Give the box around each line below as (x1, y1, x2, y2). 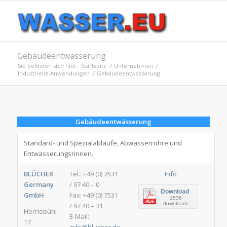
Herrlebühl (23, 207, 57, 216)
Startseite (81, 62, 107, 69)
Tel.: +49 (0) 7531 (69, 169, 118, 179)
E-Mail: (69, 212, 89, 221)
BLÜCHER (23, 169, 53, 179)
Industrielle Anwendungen (17, 69, 90, 77)
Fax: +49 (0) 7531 (69, 191, 118, 200)
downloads (163, 201, 189, 207)
